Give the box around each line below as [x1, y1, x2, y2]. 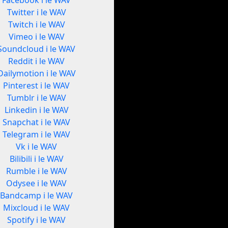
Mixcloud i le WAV [3, 202, 70, 214]
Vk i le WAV [16, 141, 58, 153]
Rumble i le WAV [6, 165, 67, 177]
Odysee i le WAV [6, 178, 67, 189]
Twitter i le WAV [7, 7, 66, 18]
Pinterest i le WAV [3, 80, 70, 92]
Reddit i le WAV [8, 55, 65, 67]
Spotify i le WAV [7, 214, 66, 226]
